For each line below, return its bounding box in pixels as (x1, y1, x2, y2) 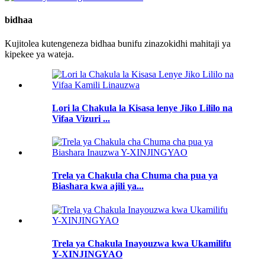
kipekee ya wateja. (5, 49, 74, 59)
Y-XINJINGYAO (52, 248, 122, 259)
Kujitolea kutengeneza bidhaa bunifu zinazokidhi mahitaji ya (5, 38, 231, 49)
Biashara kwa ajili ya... (52, 181, 144, 192)
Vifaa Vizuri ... (52, 113, 110, 124)
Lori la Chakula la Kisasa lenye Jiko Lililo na (52, 102, 232, 113)
